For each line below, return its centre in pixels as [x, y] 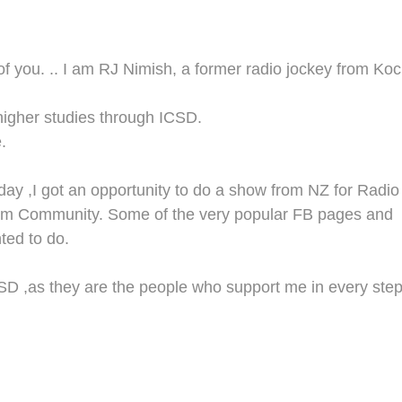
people [163, 287]
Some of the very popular [200, 214]
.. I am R [78, 69]
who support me [247, 287]
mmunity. [71, 214]
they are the [92, 287]
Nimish [145, 69]
